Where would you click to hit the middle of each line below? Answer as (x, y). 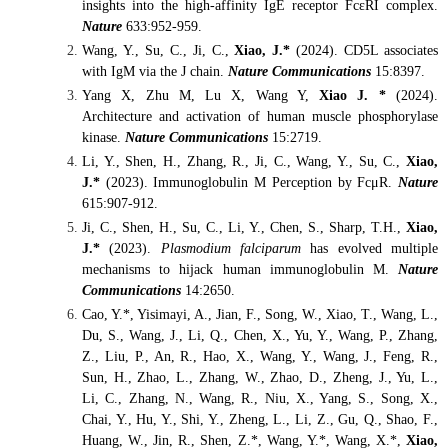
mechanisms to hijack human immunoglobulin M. (240, 269)
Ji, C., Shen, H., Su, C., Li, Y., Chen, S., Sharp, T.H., (244, 227)
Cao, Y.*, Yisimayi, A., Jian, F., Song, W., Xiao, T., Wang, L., (260, 314)
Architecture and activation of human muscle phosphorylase (260, 116)
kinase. (103, 137)
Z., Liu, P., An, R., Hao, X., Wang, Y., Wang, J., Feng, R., (260, 356)
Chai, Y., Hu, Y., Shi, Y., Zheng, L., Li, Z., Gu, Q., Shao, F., (260, 419)
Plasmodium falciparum (231, 248)
